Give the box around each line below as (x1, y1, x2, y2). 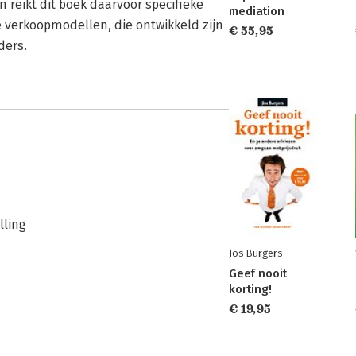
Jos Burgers (229, 247, 282, 259)
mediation (229, 4, 284, 18)
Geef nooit (229, 266, 287, 281)
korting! (229, 282, 272, 296)
